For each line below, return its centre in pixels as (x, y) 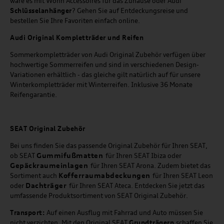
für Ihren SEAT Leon (183, 176)
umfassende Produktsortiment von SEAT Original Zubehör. (99, 196)
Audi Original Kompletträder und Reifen (77, 38)
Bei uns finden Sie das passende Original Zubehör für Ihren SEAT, (109, 146)
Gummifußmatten (71, 155)
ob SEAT (23, 156)
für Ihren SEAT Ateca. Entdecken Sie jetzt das (136, 186)
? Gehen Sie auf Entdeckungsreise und (130, 11)
